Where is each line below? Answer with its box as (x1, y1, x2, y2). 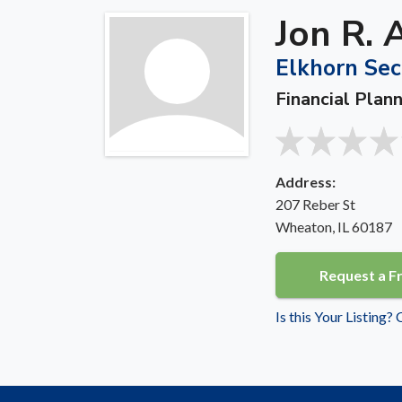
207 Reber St (275, 195, 355, 213)
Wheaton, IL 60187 (275, 217, 392, 235)
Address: (275, 172, 336, 190)
